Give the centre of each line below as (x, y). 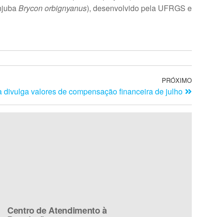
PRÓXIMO (177, 80)
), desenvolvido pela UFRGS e (139, 8)
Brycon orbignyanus (53, 8)
